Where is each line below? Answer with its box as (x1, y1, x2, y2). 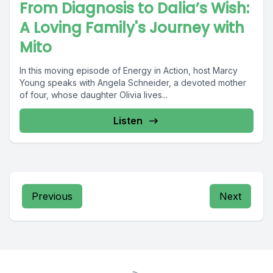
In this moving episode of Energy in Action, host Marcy (19, 65, 238, 76)
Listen (113, 115, 143, 127)
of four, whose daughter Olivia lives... (19, 90, 168, 100)
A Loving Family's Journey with (19, 18, 244, 38)
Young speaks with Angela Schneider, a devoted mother (19, 77, 246, 88)
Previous (32, 190, 73, 202)
